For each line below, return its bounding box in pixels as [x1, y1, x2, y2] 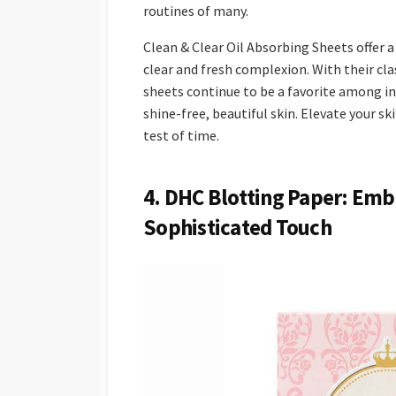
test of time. [143, 126, 219, 145]
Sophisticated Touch [143, 213, 331, 242]
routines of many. [143, 2, 248, 20]
